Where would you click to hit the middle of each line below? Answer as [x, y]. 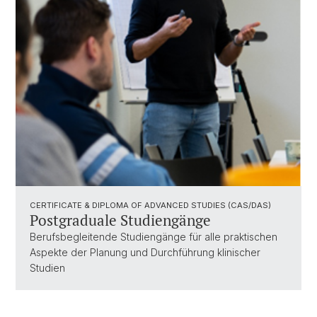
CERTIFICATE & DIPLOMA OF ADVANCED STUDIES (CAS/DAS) [150, 205]
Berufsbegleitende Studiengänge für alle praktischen [154, 237]
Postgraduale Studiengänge [120, 220]
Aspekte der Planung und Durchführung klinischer [145, 252]
